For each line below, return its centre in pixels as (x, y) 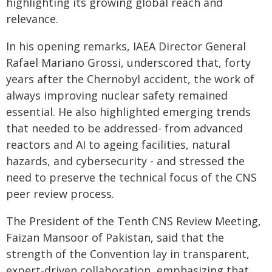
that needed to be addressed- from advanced (124, 128)
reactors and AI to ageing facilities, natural (118, 144)
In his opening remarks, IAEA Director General (126, 46)
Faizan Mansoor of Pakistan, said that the (115, 237)
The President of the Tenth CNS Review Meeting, (134, 221)
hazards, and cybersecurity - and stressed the (125, 161)
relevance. (32, 19)
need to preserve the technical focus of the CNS (131, 177)
